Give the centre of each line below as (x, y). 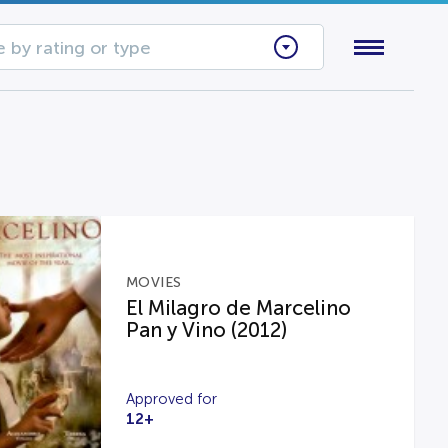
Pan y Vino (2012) (206, 330)
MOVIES (153, 282)
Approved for (171, 399)
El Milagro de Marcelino (238, 308)
